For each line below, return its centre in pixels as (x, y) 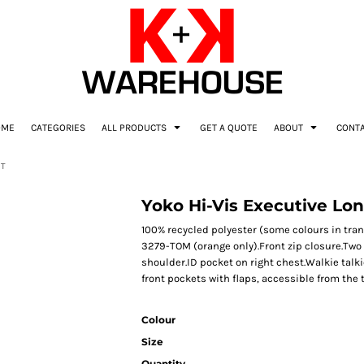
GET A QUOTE (229, 128)
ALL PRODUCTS (135, 128)
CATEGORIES (58, 128)
